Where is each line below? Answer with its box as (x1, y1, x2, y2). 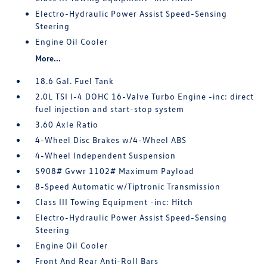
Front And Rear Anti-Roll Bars (35, 256, 159, 266)
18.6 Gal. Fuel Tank (35, 76, 114, 86)
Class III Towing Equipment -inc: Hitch (35, 197, 194, 207)
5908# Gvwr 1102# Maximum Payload (35, 166, 195, 176)
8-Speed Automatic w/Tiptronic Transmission (35, 181, 221, 191)
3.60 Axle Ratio (35, 119, 99, 129)
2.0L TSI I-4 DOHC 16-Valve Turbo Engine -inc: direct (35, 91, 254, 101)
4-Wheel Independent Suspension (35, 150, 176, 160)
